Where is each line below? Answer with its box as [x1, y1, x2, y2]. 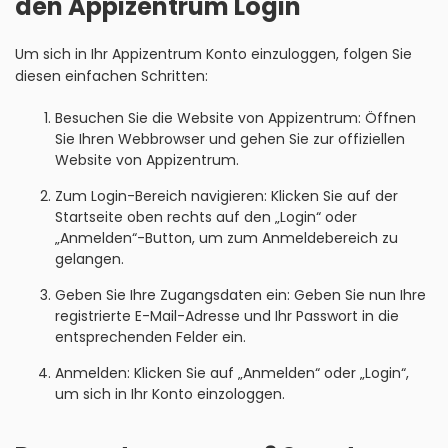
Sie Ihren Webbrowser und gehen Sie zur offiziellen [55, 129, 405, 149]
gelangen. [55, 249, 124, 269]
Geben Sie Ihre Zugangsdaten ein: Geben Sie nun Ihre [55, 285, 426, 305]
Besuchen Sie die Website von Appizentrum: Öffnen [55, 108, 416, 128]
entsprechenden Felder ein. [55, 327, 246, 347]
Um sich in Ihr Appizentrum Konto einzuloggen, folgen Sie [15, 44, 412, 64]
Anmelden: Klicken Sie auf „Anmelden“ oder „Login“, [55, 363, 409, 383]
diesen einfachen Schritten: [15, 66, 208, 86]
